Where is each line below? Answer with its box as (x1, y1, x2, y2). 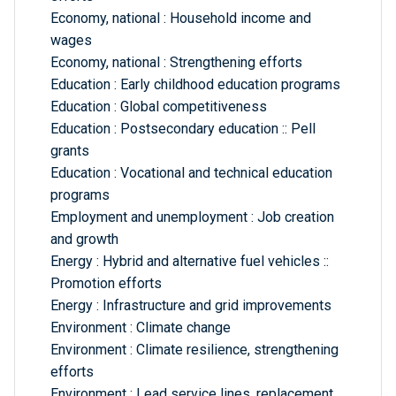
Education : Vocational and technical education (50, 164, 332, 182)
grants (50, 142, 89, 160)
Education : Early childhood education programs (50, 76, 340, 94)
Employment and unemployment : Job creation (50, 209, 334, 226)
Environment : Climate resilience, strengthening (50, 341, 339, 359)
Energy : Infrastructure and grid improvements (50, 297, 331, 315)
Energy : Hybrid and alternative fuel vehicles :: (50, 253, 329, 270)
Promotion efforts (50, 275, 162, 293)
